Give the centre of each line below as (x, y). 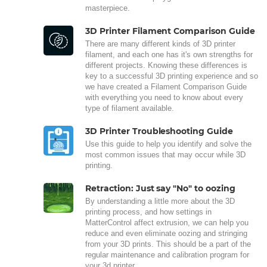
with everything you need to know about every (164, 98)
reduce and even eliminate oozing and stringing (166, 234)
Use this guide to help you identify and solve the (168, 144)
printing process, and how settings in (148, 212)
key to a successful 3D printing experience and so (172, 76)
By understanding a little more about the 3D (160, 201)
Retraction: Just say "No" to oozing (160, 189)
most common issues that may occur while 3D (165, 155)
